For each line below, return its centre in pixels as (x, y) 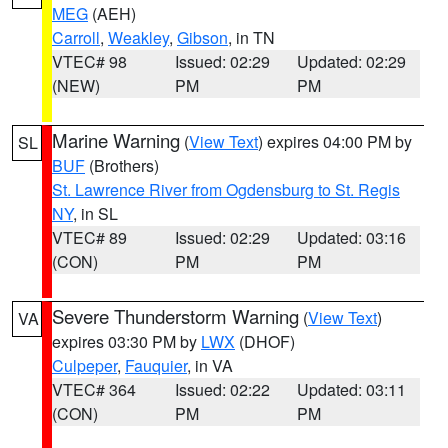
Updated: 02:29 (352, 61)
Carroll (76, 37)
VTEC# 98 (89, 61)
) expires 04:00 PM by (335, 141)
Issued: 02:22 (222, 389)
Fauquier (156, 365)
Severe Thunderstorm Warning (175, 316)
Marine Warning (116, 140)
